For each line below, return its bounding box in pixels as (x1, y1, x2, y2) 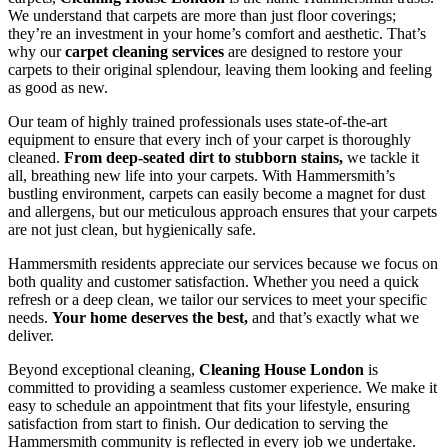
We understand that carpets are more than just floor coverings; (8, 7, 396, 25)
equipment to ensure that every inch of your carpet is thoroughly (8, 131, 411, 149)
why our (8, 43, 65, 61)
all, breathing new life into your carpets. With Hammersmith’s (8, 167, 395, 185)
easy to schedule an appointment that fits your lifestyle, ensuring (8, 397, 410, 415)
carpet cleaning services (65, 43, 224, 61)
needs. (8, 309, 52, 327)
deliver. (8, 327, 54, 345)
